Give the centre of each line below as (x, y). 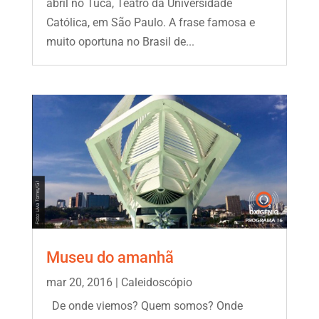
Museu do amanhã (110, 257)
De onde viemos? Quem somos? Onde (144, 305)
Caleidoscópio (156, 282)
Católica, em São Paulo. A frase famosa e (150, 23)
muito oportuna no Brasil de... (120, 42)
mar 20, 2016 (79, 282)
